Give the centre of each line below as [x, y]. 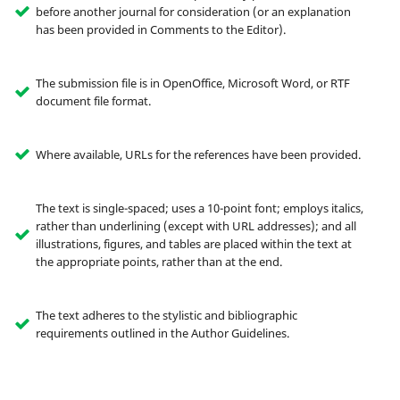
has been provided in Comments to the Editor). [160, 30]
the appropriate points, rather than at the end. [158, 262]
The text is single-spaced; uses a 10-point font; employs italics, [199, 208]
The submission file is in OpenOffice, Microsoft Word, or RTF [192, 83]
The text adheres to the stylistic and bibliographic [166, 316]
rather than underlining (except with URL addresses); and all [196, 226]
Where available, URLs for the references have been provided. [198, 155]
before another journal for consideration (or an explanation [193, 12]
